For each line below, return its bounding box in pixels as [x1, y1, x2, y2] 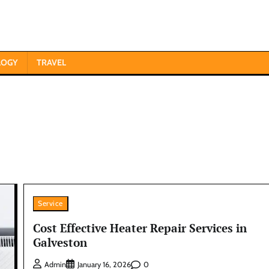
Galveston [33, 234, 88, 250]
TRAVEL [37, 57, 66, 68]
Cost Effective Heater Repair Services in [33, 220, 247, 235]
